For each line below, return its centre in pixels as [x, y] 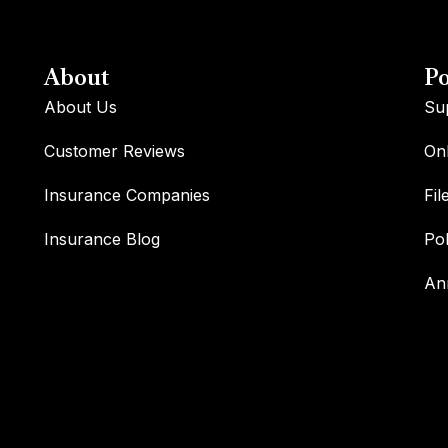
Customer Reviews [114, 151]
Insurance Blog [101, 239]
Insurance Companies [126, 195]
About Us [80, 107]
